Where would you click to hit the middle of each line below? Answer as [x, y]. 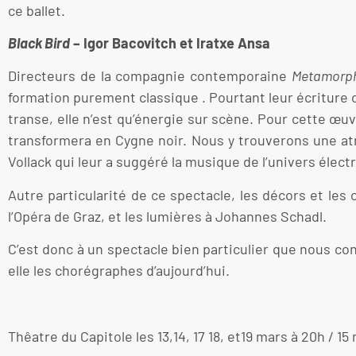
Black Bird [39, 43]
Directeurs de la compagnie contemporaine [150, 76]
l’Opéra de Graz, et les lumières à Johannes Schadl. [167, 216]
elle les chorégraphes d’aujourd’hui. [119, 271]
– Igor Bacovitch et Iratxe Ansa [170, 43]
